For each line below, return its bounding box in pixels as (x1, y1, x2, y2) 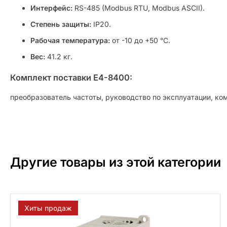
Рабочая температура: (30, 36, 110, 45)
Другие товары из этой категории (10, 154, 221, 170)
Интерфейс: (30, 4, 72, 13)
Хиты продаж (24, 203, 72, 212)
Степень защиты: (30, 20, 91, 29)
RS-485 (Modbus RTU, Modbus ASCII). (72, 4, 205, 13)
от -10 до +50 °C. (110, 36, 170, 45)
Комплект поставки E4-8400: (10, 72, 132, 83)
